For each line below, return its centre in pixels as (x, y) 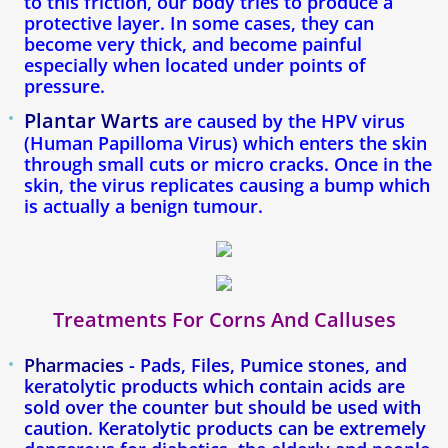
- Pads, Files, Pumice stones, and (265, 365)
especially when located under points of (195, 64)
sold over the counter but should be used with (222, 407)
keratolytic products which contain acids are (214, 386)
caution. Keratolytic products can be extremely (225, 428)
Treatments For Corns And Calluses (224, 320)
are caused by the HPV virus (282, 120)
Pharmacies (74, 365)
